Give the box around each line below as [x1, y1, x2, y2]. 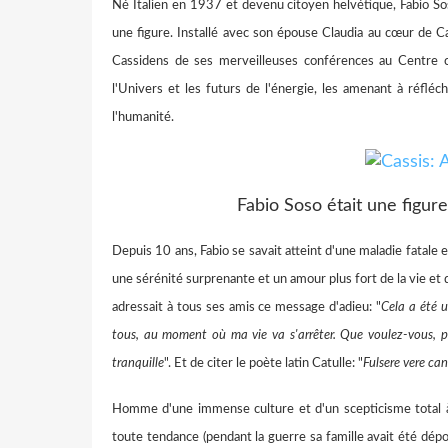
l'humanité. [112, 110, 174, 124]
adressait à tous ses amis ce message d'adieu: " [112, 300, 381, 314]
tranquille [112, 356, 164, 370]
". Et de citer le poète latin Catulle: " [164, 356, 363, 370]
